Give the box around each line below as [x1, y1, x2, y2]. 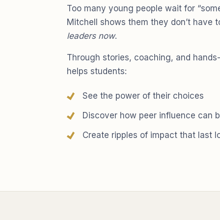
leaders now [67, 31, 115, 41]
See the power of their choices [82, 91, 204, 101]
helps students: [67, 66, 127, 76]
